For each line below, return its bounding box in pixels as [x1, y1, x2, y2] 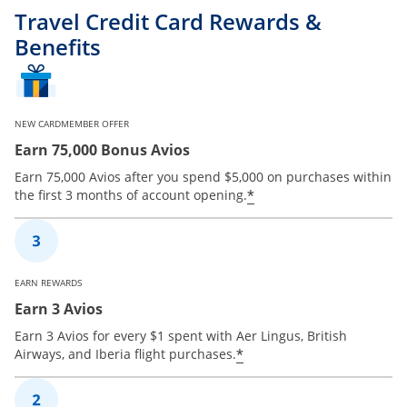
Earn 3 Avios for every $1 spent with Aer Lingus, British [15, 326, 347, 344]
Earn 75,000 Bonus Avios [15, 139, 190, 160]
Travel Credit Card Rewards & [15, 5, 322, 36]
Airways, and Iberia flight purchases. [15, 344, 236, 362]
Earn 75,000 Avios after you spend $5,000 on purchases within [15, 167, 392, 185]
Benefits [15, 31, 101, 62]
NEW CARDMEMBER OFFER [15, 116, 129, 130]
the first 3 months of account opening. [15, 185, 247, 203]
